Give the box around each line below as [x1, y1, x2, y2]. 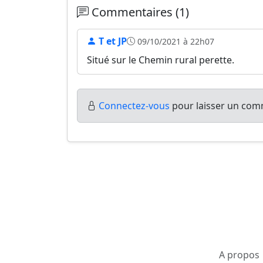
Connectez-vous [99, 99, 170, 112]
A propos [219, 248, 259, 261]
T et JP [96, 35, 127, 48]
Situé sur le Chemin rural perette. [87, 53, 234, 66]
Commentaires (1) [89, 4, 189, 20]
